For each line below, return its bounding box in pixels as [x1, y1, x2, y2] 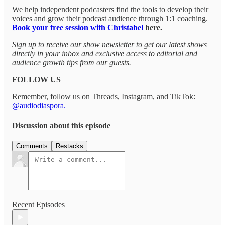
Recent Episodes [12, 200, 65, 209]
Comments [16, 142, 48, 150]
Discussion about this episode [12, 121, 110, 130]
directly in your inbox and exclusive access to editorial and [12, 49, 197, 58]
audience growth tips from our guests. [12, 58, 131, 67]
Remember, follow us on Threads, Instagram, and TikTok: [12, 92, 195, 101]
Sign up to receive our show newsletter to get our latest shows [12, 40, 207, 49]
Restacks [56, 142, 83, 150]
